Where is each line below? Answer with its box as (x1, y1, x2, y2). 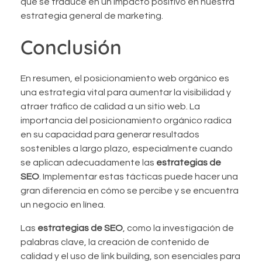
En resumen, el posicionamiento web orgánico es (20, 73, 229, 83)
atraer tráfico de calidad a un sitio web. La (20, 101, 200, 111)
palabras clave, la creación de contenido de (20, 237, 209, 247)
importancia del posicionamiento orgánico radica (20, 115, 232, 125)
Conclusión (20, 34, 122, 59)
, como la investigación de (123, 223, 234, 233)
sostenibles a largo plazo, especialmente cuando (20, 143, 233, 153)
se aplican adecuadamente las (20, 157, 156, 167)
